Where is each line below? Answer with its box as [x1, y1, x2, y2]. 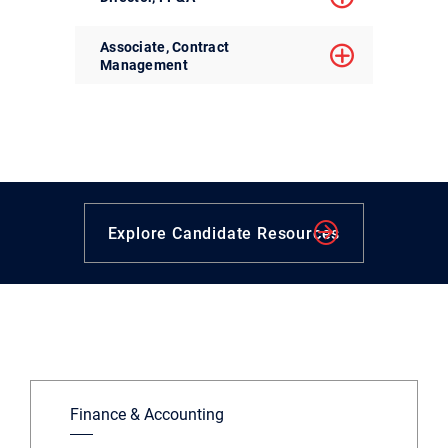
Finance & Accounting [70, 405, 224, 424]
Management [100, 56, 188, 73]
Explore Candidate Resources [107, 223, 341, 243]
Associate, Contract [100, 38, 230, 55]
